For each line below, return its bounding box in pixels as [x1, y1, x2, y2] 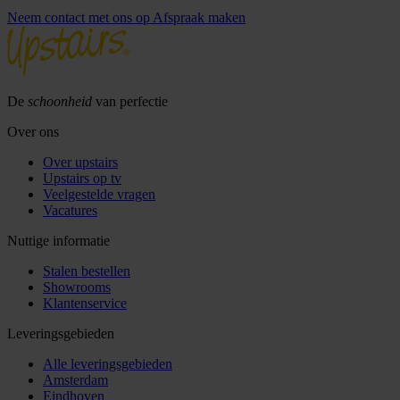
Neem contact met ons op [7, 10, 150, 26]
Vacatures [43, 203, 97, 219]
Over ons [7, 124, 59, 140]
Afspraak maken [153, 10, 246, 26]
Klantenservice [43, 296, 127, 312]
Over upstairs [43, 154, 118, 171]
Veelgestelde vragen [43, 187, 155, 203]
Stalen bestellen [43, 263, 130, 279]
